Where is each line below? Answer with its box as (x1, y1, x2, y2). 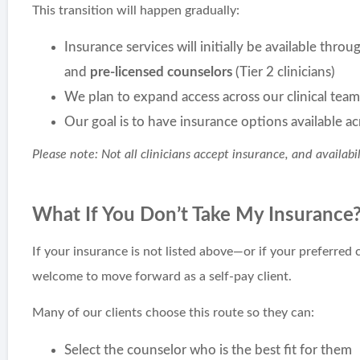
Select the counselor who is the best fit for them (64, 342, 353, 357)
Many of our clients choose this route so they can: (32, 306, 315, 320)
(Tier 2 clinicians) (232, 65, 336, 80)
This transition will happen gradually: (32, 4, 240, 17)
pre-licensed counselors (90, 65, 233, 80)
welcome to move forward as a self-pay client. (32, 269, 292, 283)
